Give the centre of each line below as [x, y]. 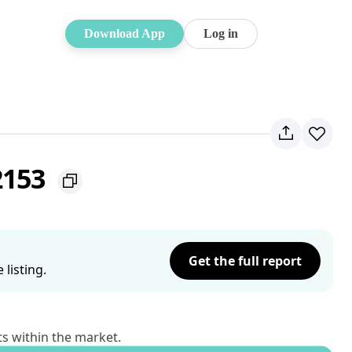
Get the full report [245, 261]
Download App [125, 33]
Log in [221, 33]
